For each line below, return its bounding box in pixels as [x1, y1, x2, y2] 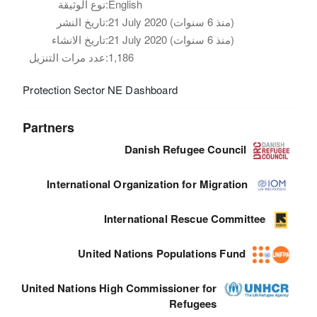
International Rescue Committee [103, 210, 266, 226]
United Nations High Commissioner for [21, 280, 217, 296]
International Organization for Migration [47, 175, 248, 192]
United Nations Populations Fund [78, 246, 246, 261]
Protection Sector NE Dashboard [23, 81, 178, 97]
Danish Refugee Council [124, 141, 247, 157]
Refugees [169, 296, 217, 312]
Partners [23, 117, 75, 137]
